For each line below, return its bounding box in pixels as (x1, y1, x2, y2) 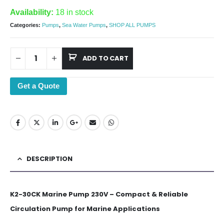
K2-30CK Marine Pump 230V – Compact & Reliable (10, 189, 188, 199)
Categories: (10, 22, 42, 28)
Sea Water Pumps (62, 22, 106, 28)
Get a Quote (17, 81, 59, 90)
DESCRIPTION (26, 154, 72, 164)
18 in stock (55, 7, 93, 16)
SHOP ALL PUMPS (109, 22, 155, 28)
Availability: (10, 7, 55, 16)
